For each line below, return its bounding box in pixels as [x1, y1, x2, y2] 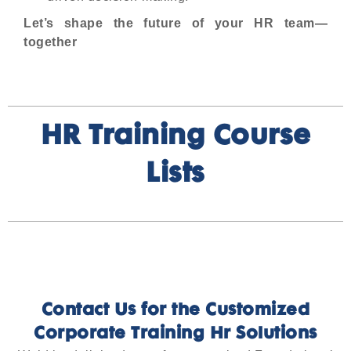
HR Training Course [40, 125, 311, 150]
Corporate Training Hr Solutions [34, 327, 317, 342]
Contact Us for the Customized [41, 303, 310, 319]
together [24, 35, 77, 49]
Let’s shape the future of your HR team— [24, 16, 327, 30]
